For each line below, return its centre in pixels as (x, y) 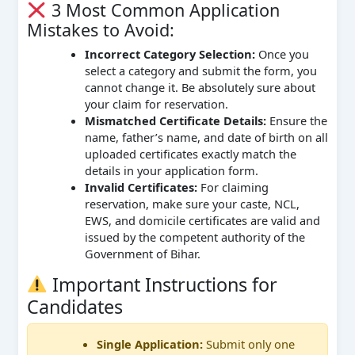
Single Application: (150, 344)
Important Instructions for (163, 285)
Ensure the (296, 120)
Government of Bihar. (142, 253)
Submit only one (249, 344)
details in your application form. (171, 170)
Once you (282, 53)
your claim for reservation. (156, 103)
